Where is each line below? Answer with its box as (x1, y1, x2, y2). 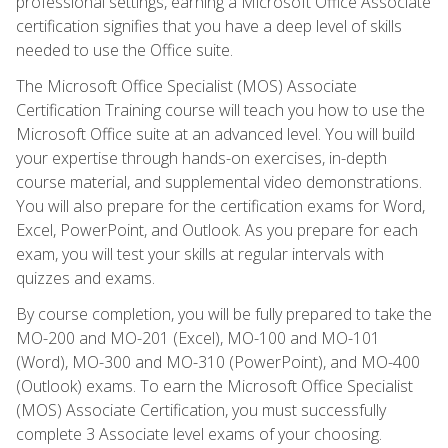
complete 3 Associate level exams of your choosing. (16, 422, 382, 445)
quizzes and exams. (16, 266, 155, 289)
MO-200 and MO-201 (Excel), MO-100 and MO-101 (16, 326, 380, 349)
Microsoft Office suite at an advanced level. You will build (16, 122, 415, 145)
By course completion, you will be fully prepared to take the (16, 302, 432, 325)
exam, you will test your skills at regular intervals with (16, 242, 384, 265)
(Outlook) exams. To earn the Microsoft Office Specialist (16, 374, 413, 397)
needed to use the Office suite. (16, 38, 233, 61)
